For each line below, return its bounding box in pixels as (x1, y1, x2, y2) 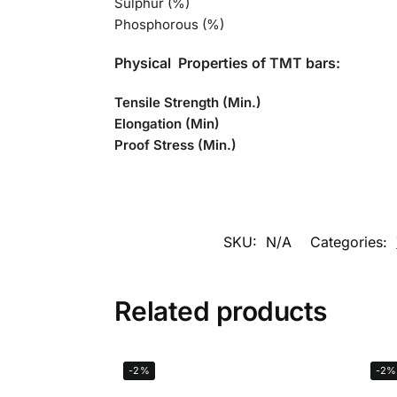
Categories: (310, 232, 392, 251)
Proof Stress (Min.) (113, 136, 237, 153)
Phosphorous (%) (113, 15, 224, 33)
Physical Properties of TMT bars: (113, 54, 340, 73)
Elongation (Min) (113, 114, 220, 132)
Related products (113, 294, 327, 327)
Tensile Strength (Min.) (113, 93, 261, 111)
